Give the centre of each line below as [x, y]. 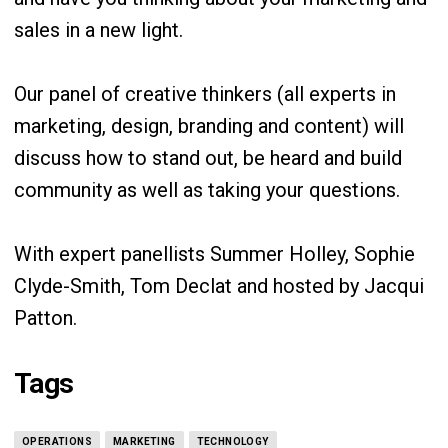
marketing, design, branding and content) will [209, 126]
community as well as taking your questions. [207, 190]
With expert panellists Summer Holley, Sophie [214, 254]
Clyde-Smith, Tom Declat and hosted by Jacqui [219, 286]
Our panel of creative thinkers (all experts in [205, 94]
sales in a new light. [98, 30]
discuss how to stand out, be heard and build [208, 158]
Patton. [45, 318]
